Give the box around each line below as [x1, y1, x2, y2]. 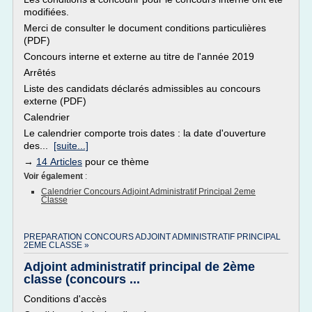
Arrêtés [24, 67, 56, 78]
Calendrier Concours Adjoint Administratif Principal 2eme [41, 187, 256, 196]
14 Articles [36, 156, 82, 167]
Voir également [24, 171, 85, 181]
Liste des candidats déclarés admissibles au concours [24, 83, 260, 94]
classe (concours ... [24, 272, 140, 286]
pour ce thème [82, 156, 149, 167]
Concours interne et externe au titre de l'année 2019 [24, 51, 254, 62]
